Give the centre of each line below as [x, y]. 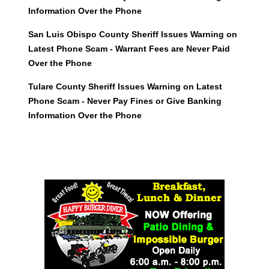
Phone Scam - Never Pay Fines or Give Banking [125, 101]
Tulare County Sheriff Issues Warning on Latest [125, 87]
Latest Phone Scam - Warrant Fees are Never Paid [129, 49]
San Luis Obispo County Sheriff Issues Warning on [132, 35]
